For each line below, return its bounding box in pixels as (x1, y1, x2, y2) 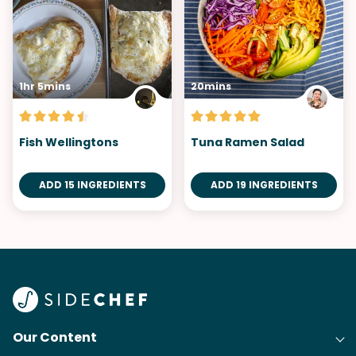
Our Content (13, 328, 97, 346)
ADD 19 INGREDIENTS (210, 178, 318, 192)
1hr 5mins (19, 79, 71, 93)
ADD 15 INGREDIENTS (38, 178, 146, 192)
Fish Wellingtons (19, 134, 118, 150)
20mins (191, 79, 231, 93)
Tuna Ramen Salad (191, 134, 304, 150)
